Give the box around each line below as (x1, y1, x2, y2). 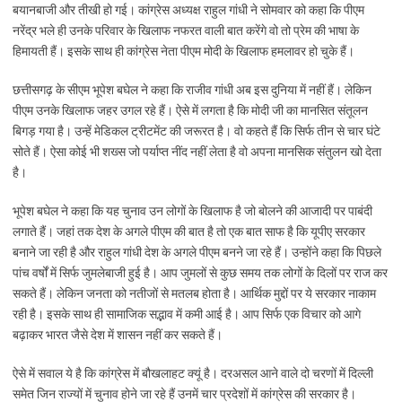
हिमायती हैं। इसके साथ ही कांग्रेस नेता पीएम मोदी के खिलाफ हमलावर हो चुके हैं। (13, 44, 354, 58)
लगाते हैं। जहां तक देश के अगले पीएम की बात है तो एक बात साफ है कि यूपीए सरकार (13, 224, 365, 239)
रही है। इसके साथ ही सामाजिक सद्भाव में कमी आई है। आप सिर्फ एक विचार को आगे (13, 307, 361, 321)
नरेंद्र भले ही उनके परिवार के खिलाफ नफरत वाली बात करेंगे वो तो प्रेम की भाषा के (13, 23, 359, 38)
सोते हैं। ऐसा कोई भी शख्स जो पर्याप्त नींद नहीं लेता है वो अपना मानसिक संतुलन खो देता (13, 144, 381, 159)
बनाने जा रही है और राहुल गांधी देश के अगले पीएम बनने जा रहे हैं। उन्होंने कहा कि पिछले (13, 245, 381, 259)
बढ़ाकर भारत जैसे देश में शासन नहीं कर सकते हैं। (13, 328, 223, 342)
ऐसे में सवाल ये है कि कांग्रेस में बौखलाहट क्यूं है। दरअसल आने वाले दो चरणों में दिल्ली (13, 366, 373, 380)
